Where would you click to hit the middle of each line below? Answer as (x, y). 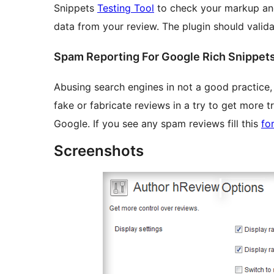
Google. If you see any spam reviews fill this (157, 123)
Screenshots (99, 150)
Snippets (76, 8)
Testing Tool (126, 8)
